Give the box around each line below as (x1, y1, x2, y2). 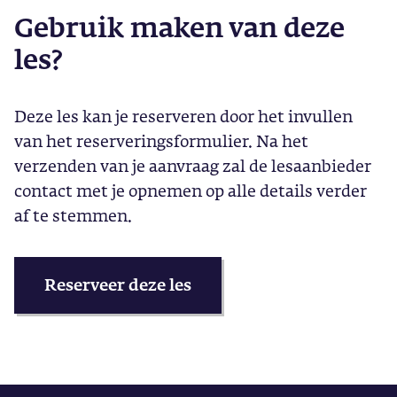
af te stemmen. (14, 204, 132, 227)
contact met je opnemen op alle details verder (14, 179, 367, 202)
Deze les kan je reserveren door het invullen (14, 105, 353, 128)
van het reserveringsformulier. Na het (14, 129, 308, 152)
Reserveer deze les (44, 273, 191, 296)
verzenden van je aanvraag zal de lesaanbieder (14, 154, 371, 177)
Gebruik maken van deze (14, 9, 345, 46)
